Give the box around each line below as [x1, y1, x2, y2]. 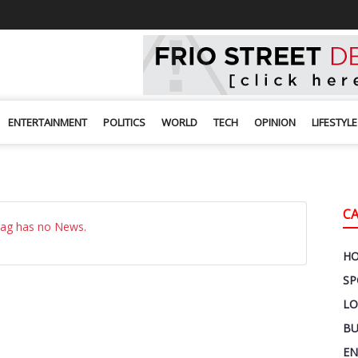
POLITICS [103, 115, 146, 129]
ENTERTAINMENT [8, 115, 88, 129]
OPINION [254, 115, 296, 129]
